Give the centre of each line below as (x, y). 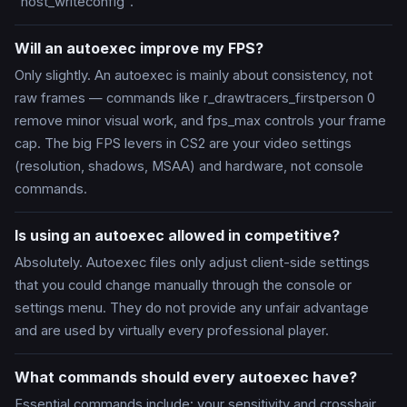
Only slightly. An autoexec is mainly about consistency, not (194, 76)
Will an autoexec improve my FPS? (139, 49)
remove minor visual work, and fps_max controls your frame (200, 121)
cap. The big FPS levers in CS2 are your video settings (183, 144)
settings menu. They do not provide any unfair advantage (192, 308)
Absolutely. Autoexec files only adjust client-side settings (192, 263)
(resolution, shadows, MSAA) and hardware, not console (189, 167)
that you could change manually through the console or (183, 286)
